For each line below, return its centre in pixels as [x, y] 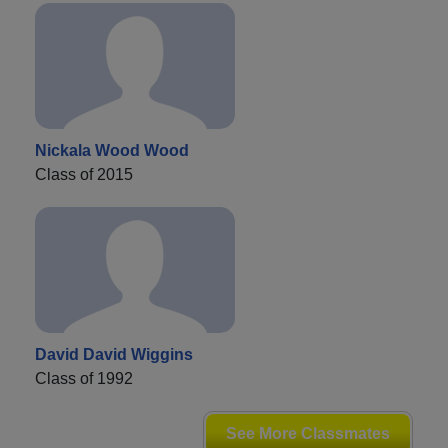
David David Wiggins [114, 355]
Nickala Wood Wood [112, 151]
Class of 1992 [84, 379]
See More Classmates [308, 434]
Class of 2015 [84, 175]
